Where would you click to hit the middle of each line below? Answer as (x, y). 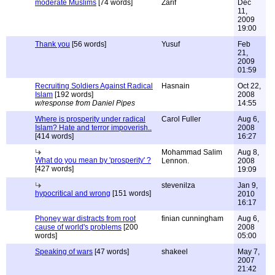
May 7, (249, 252)
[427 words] (54, 169)
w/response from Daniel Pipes (85, 103)
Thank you (52, 44)
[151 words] (131, 193)
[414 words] (54, 136)
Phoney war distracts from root (85, 219)
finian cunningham (192, 219)
